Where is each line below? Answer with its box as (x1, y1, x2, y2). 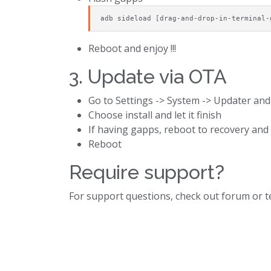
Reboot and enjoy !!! (88, 41, 176, 55)
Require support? (69, 160, 224, 183)
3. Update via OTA (69, 65, 227, 88)
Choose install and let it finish (88, 108, 221, 122)
